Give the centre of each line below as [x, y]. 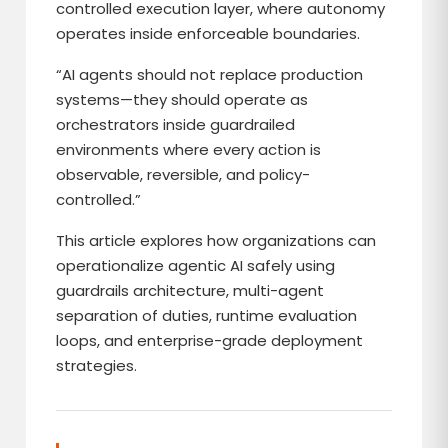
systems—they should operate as [182, 99]
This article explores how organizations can [216, 240]
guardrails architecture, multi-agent [190, 290]
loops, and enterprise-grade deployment [210, 340]
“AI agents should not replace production [210, 74]
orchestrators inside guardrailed [176, 124]
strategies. [97, 365]
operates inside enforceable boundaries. [208, 33]
